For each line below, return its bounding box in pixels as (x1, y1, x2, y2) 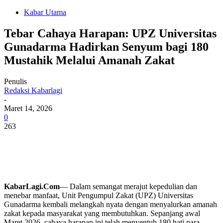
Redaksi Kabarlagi (4, 86, 62, 95)
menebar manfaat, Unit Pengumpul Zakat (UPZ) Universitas (4, 191, 193, 200)
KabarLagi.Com (4, 182, 60, 191)
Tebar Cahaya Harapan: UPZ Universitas (4, 26, 217, 40)
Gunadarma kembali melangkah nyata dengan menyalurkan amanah (4, 200, 217, 209)
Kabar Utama (24, 8, 66, 16)
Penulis (4, 77, 27, 86)
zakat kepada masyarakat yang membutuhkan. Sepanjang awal (4, 209, 200, 218)
